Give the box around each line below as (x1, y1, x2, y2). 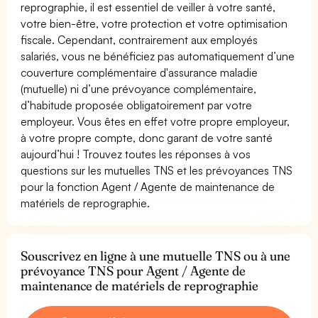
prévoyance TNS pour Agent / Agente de (21, 262, 246, 279)
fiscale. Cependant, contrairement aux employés (21, 32, 258, 47)
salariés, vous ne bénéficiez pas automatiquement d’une (21, 48, 295, 63)
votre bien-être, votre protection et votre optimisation (21, 16, 288, 31)
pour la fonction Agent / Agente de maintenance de (21, 179, 275, 194)
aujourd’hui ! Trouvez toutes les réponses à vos (21, 146, 251, 161)
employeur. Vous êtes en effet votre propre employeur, (21, 114, 290, 128)
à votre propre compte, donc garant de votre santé (21, 130, 273, 145)
